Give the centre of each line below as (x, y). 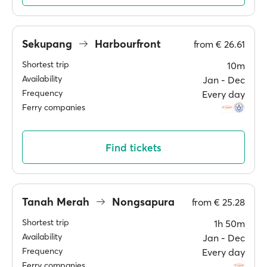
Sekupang (49, 44)
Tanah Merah (57, 201)
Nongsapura (142, 201)
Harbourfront (126, 44)
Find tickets (133, 147)
